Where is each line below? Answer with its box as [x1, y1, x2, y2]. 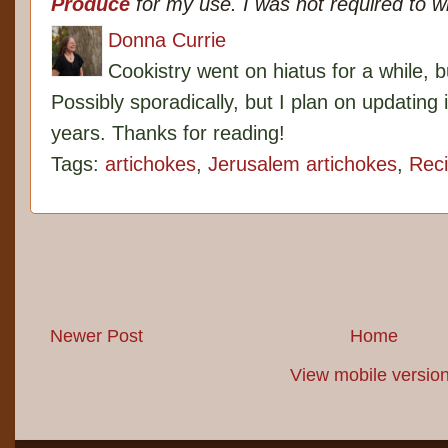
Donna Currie [108, 29, 226, 52]
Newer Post [50, 326, 143, 347]
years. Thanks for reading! [51, 122, 285, 145]
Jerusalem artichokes [208, 153, 397, 176]
